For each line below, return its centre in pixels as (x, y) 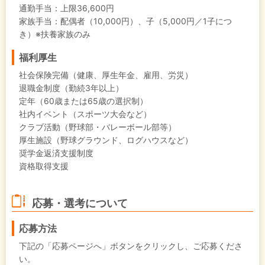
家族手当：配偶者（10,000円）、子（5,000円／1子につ (125, 21)
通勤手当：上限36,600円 (67, 8)
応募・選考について (80, 203)
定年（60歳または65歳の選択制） (83, 101)
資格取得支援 (44, 166)
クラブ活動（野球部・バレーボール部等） (98, 127)
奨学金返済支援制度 (56, 153)
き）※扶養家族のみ (55, 34)
